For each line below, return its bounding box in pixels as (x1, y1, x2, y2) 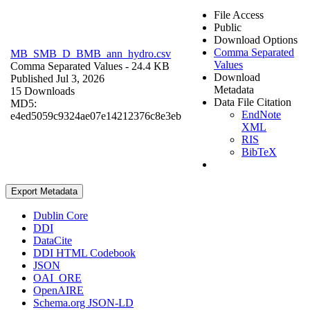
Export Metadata (11, 185, 77, 197)
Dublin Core (33, 209, 88, 221)
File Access (214, 8, 264, 21)
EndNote (241, 108, 281, 120)
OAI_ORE (33, 271, 82, 284)
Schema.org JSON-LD (33, 296, 134, 309)
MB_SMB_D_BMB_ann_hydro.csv (10, 47, 171, 60)
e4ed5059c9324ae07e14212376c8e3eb (10, 109, 181, 122)
